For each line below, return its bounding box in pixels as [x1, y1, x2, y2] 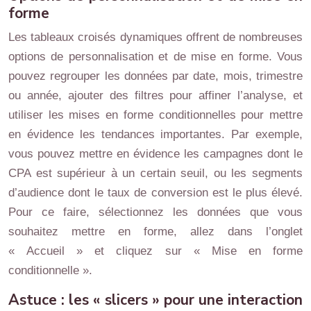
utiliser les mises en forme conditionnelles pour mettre [8, 108, 303, 121]
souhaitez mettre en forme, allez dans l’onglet [8, 225, 303, 238]
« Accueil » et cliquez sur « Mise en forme [8, 244, 303, 258]
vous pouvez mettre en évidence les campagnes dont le [8, 147, 303, 160]
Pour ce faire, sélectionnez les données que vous [8, 205, 303, 219]
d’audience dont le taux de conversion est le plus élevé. [8, 186, 303, 199]
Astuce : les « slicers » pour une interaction [8, 290, 303, 310]
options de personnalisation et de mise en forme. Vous [8, 50, 303, 63]
